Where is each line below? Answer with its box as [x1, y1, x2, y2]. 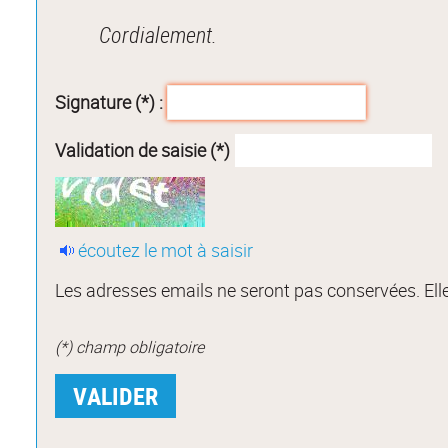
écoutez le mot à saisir [78, 237, 254, 262]
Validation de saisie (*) [55, 138, 231, 163]
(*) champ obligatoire [55, 336, 205, 359]
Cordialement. [99, 19, 218, 49]
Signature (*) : [55, 90, 164, 115]
